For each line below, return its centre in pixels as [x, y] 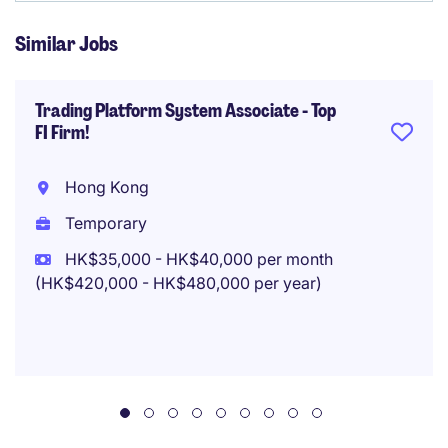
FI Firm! [62, 133]
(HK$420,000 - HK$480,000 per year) [178, 283]
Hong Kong [104, 187]
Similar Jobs [66, 44]
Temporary [103, 223]
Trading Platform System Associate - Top [185, 111]
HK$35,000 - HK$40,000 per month [196, 259]
